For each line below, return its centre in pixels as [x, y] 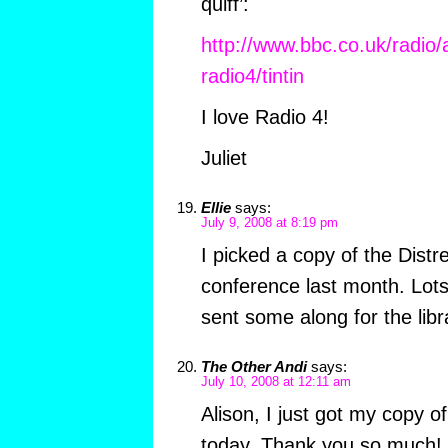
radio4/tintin [252, 76]
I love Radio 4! [264, 117]
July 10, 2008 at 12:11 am [275, 382]
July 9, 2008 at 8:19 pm [269, 223]
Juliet [223, 158]
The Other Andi [253, 367]
